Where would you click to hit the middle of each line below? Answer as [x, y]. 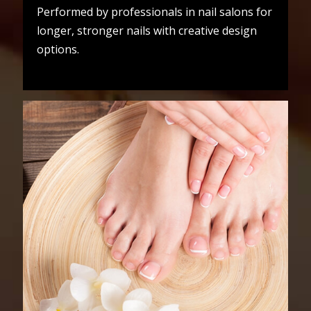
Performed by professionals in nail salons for [154, 11]
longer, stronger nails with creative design [147, 30]
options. [58, 49]
